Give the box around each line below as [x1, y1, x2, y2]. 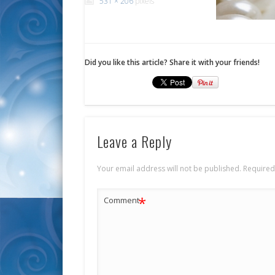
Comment [104, 194, 140, 206]
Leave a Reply [97, 130, 172, 152]
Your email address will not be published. [97, 163, 242, 174]
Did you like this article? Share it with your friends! [85, 57, 260, 68]
